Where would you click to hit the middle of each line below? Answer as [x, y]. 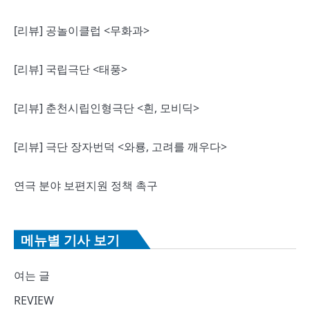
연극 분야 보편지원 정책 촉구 [86, 185]
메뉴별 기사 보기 [70, 240]
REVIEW [34, 301]
